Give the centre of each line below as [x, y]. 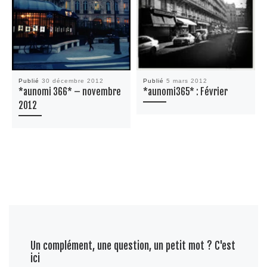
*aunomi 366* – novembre [70, 91]
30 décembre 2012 [73, 80]
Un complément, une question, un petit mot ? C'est [133, 245]
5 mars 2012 [187, 80]
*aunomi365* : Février [186, 91]
